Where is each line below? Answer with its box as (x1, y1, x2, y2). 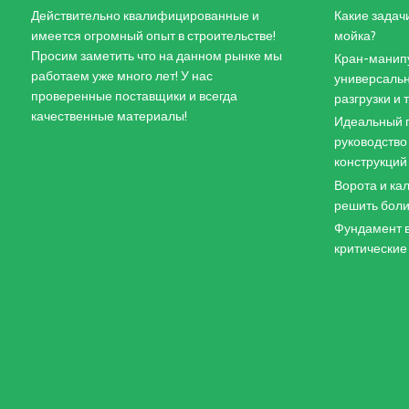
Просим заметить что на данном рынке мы (30, 47, 282, 63)
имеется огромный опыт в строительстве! (30, 27, 276, 43)
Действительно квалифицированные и (30, 7, 259, 23)
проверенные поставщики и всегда (30, 88, 237, 103)
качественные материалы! (30, 108, 187, 123)
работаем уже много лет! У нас (30, 68, 213, 83)
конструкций (333, 154, 407, 170)
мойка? (333, 27, 376, 43)
